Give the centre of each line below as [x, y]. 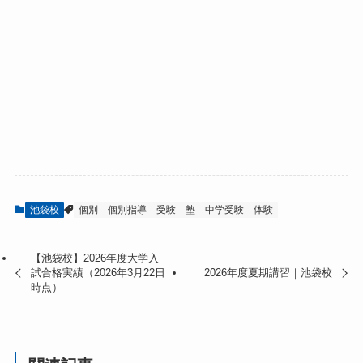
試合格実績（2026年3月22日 [98, 272]
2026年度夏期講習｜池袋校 [268, 272]
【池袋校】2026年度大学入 [95, 258]
